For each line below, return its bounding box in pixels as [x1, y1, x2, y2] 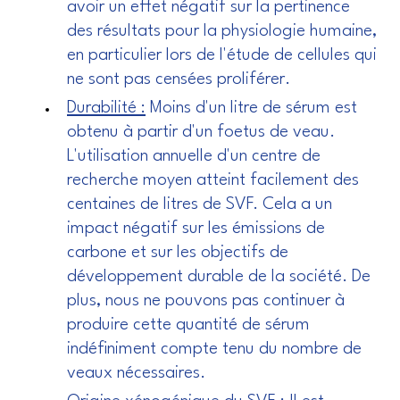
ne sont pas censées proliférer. [67, 71, 290, 89]
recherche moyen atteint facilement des [67, 171, 359, 190]
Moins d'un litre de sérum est [146, 99, 357, 118]
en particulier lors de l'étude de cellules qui [67, 46, 377, 65]
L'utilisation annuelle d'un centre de [67, 147, 321, 166]
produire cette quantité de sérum [67, 316, 310, 335]
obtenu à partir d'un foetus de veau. [67, 123, 335, 142]
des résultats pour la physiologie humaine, [67, 22, 377, 41]
